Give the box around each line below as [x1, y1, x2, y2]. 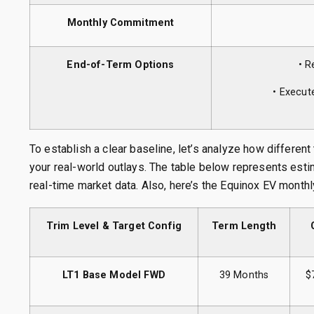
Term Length [212, 220, 276, 233]
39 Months [219, 269, 269, 282]
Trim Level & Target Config [46, 220, 182, 233]
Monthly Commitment [67, 17, 175, 29]
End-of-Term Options [67, 59, 175, 71]
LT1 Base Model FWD [62, 269, 165, 282]
